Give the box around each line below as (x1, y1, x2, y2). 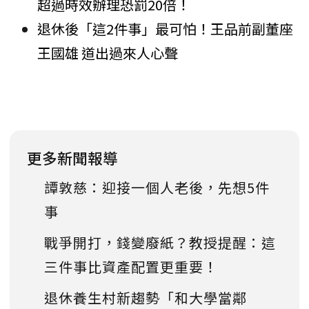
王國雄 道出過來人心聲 (37, 43, 178, 63)
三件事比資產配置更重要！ (44, 257, 218, 277)
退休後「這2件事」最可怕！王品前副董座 (37, 19, 293, 39)
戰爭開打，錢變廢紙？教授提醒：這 (44, 232, 276, 253)
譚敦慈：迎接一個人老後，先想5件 (44, 177, 270, 198)
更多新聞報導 (27, 147, 118, 169)
